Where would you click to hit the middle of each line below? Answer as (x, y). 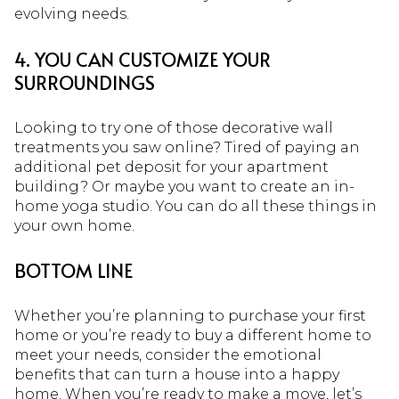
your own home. (74, 225)
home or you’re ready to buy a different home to (193, 336)
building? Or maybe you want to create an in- (184, 186)
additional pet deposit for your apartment (171, 167)
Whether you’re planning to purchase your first (190, 316)
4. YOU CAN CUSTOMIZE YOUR (142, 60)
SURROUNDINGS (85, 83)
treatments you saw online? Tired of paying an (187, 147)
